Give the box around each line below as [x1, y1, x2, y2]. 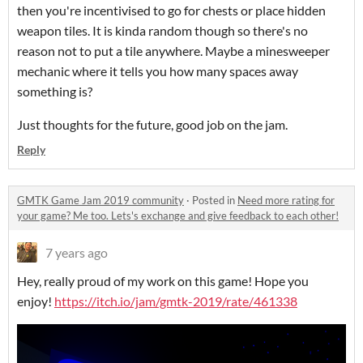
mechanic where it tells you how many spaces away [17, 63, 298, 79]
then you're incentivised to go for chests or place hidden [17, 2, 326, 19]
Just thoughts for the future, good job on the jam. [17, 117, 288, 133]
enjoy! [17, 293, 54, 310]
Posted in [192, 194, 237, 207]
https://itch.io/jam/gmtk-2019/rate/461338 [54, 293, 297, 310]
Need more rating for [237, 194, 335, 207]
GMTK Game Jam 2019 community [17, 194, 184, 207]
